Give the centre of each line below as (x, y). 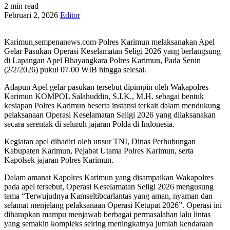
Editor (70, 15)
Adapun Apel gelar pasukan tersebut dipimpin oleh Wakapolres (106, 87)
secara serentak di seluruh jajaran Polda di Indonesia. (90, 124)
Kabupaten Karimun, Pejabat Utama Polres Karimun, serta (99, 150)
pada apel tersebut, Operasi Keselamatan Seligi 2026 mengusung (109, 186)
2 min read (21, 6)
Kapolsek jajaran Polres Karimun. (59, 160)
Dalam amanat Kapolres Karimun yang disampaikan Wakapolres (109, 177)
